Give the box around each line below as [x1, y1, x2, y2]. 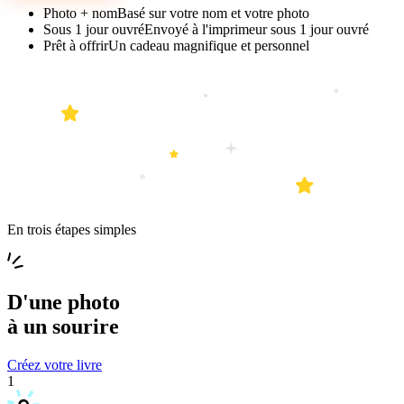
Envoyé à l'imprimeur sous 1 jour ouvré [144, 22, 369, 38]
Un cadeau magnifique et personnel [108, 38, 309, 54]
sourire [52, 315, 119, 339]
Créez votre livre [7, 357, 102, 373]
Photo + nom [43, 5, 117, 22]
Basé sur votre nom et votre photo [117, 5, 309, 22]
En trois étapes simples [7, 222, 136, 238]
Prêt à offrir [43, 38, 108, 54]
